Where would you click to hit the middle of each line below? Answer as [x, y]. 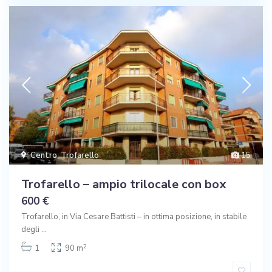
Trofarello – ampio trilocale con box [124, 185]
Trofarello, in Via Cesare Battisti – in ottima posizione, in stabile [134, 217]
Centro [44, 156]
